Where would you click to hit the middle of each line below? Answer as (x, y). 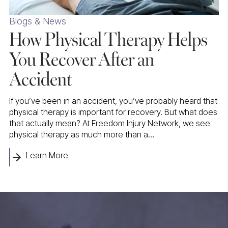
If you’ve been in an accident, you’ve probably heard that (113, 101)
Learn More (47, 155)
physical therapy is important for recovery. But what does (113, 112)
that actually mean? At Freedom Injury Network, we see (109, 123)
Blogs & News (37, 21)
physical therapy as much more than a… (81, 134)
